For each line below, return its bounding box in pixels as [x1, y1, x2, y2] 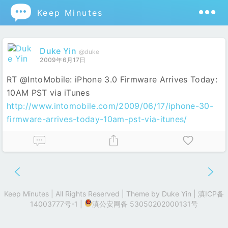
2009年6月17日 [40, 56, 86, 64]
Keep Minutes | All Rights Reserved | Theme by [4, 189, 162, 198]
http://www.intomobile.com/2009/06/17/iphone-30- [7, 101, 214, 111]
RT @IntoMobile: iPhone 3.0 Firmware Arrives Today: [7, 74, 218, 84]
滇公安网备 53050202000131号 [92, 199, 198, 208]
